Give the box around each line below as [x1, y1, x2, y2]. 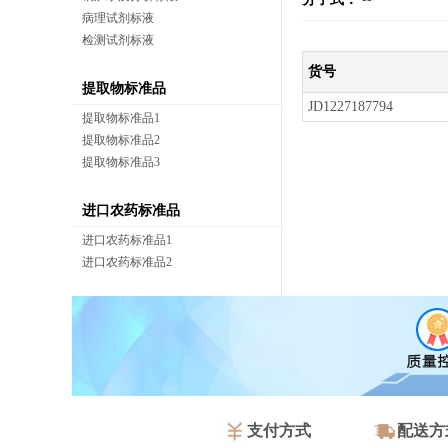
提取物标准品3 [82, 155, 160, 169]
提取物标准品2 [82, 133, 160, 147]
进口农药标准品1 [82, 233, 172, 247]
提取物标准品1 [82, 111, 160, 125]
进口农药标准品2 [82, 255, 172, 269]
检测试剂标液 [82, 33, 154, 47]
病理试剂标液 [82, 11, 154, 25]
